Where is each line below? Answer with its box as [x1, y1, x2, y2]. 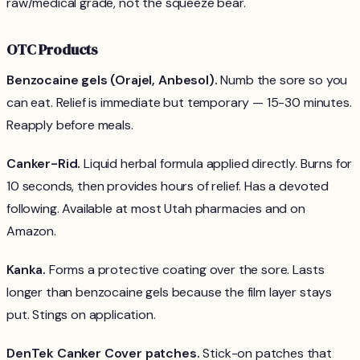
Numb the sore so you [217, 72, 348, 89]
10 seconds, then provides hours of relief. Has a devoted [6, 178, 329, 195]
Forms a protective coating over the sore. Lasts [46, 261, 325, 279]
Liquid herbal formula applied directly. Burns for [80, 155, 353, 173]
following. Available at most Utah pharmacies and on [6, 200, 305, 218]
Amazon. [6, 223, 56, 240]
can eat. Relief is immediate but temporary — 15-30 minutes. [6, 94, 352, 112]
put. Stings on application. [6, 306, 156, 324]
